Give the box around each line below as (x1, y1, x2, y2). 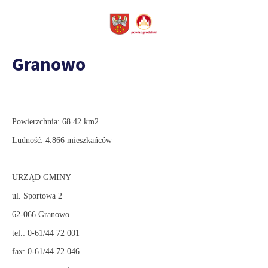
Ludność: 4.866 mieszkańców (12, 136, 112, 145)
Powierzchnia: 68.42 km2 (12, 117, 99, 126)
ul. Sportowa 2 (12, 191, 62, 200)
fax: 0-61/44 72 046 (12, 247, 80, 256)
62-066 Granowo (12, 210, 69, 219)
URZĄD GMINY (12, 173, 71, 182)
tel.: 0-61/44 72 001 (12, 229, 80, 237)
